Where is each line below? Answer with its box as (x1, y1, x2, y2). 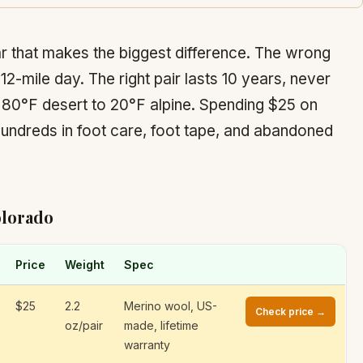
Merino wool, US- (124, 299, 217, 313)
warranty (124, 338, 170, 352)
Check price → (255, 305, 326, 318)
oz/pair (65, 318, 103, 332)
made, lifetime (124, 318, 199, 332)
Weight (65, 258, 105, 271)
